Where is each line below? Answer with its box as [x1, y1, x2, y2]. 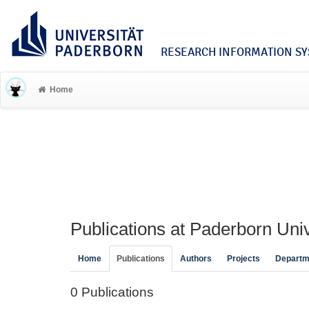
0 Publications [70, 285, 154, 299]
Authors [180, 254, 212, 263]
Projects [227, 254, 260, 263]
